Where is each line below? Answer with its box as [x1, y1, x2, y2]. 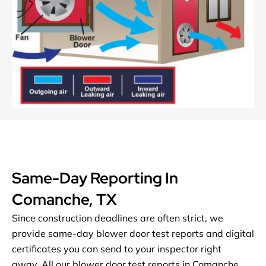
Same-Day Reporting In [12, 168, 178, 189]
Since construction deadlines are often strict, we [12, 212, 223, 224]
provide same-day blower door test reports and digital [12, 227, 254, 240]
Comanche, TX [12, 189, 117, 210]
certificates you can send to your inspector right [12, 243, 221, 255]
